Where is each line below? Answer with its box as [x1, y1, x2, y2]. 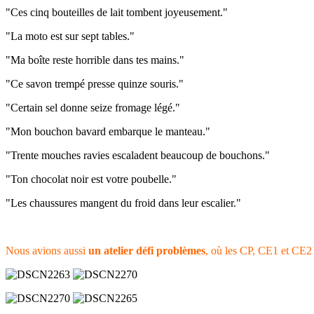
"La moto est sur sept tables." [6, 29, 135, 42]
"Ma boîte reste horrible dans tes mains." [6, 53, 184, 66]
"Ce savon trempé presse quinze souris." [6, 77, 184, 90]
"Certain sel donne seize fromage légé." [6, 101, 180, 114]
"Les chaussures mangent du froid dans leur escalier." [6, 196, 241, 209]
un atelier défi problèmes [88, 244, 205, 257]
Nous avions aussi [6, 244, 88, 257]
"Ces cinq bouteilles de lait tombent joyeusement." [6, 6, 228, 18]
